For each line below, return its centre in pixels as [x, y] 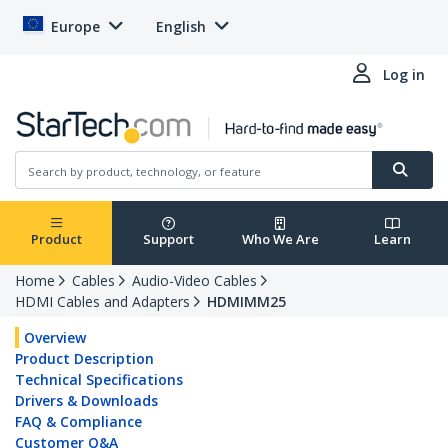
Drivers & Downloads [86, 401]
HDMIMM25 [246, 302]
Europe [75, 26]
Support [168, 239]
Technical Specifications [99, 380]
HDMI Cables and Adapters [102, 302]
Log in [404, 74]
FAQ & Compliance [78, 422]
